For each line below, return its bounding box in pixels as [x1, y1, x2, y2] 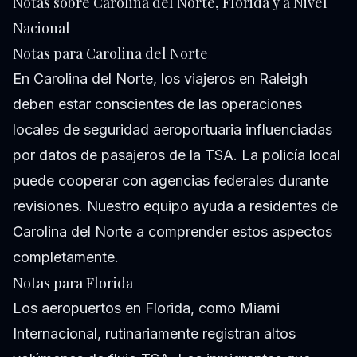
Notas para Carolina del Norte [13, 44, 208, 64]
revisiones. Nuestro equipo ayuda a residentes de [13, 198, 338, 215]
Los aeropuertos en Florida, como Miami [13, 300, 280, 317]
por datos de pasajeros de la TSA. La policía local [13, 147, 340, 164]
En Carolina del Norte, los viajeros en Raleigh [13, 70, 308, 88]
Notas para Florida [13, 273, 133, 293]
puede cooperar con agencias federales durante [13, 172, 328, 190]
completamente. [13, 249, 119, 266]
